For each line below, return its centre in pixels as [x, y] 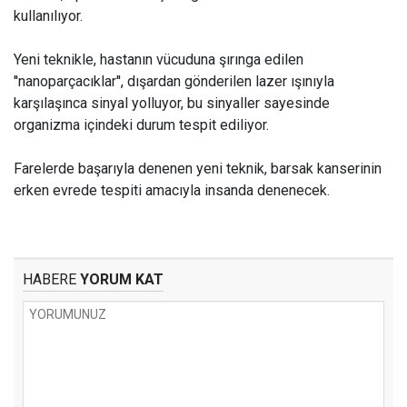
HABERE [50, 279]
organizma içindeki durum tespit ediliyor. [141, 125]
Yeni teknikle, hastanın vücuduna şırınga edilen [159, 60]
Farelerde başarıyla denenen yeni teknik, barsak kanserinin [198, 169]
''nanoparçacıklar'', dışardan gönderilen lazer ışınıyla [174, 81]
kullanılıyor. [48, 16]
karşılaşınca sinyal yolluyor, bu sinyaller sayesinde [172, 103]
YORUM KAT [120, 279]
